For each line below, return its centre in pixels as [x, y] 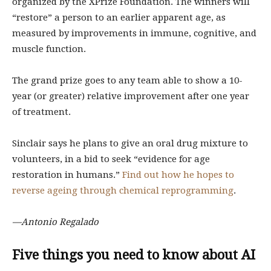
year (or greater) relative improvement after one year [131, 96]
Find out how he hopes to [178, 175]
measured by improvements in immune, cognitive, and [134, 33]
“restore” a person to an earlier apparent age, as [119, 18]
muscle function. [49, 49]
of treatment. [43, 112]
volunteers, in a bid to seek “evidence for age [111, 159]
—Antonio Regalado [55, 222]
